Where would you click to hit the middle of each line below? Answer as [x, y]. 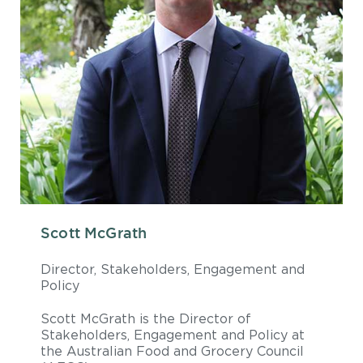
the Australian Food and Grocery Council [172, 351]
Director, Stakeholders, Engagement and [173, 269]
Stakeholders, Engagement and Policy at [173, 335]
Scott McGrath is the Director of [146, 319]
